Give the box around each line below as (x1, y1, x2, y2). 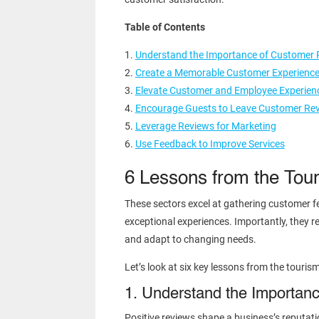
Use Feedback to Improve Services (135, 138, 285, 150)
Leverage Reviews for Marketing (135, 120, 276, 132)
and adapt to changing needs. (124, 234, 256, 246)
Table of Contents (124, 21, 205, 33)
